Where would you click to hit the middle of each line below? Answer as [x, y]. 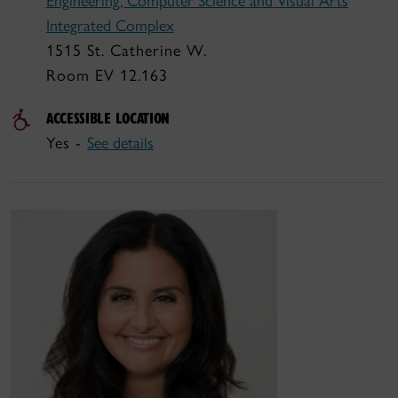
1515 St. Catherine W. [127, 51]
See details [120, 143]
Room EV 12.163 [107, 76]
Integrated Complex [110, 26]
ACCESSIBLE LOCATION [108, 118]
